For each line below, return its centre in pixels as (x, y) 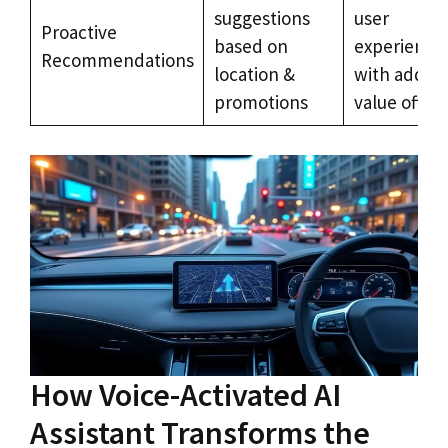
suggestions (261, 18)
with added (399, 74)
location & (254, 74)
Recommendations (117, 60)
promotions (260, 102)
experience (398, 46)
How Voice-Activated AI (185, 395)
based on (250, 46)
